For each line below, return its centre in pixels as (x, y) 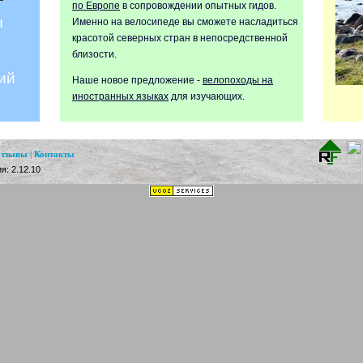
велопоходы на (238, 80)
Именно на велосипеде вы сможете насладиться (185, 22)
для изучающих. (207, 96)
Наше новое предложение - (137, 80)
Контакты (54, 154)
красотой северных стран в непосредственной (180, 38)
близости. (94, 54)
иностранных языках (120, 96)
